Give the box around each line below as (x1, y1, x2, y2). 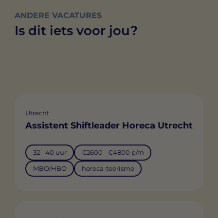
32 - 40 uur (33, 148, 67, 157)
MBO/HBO (33, 164, 67, 173)
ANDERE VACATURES (15, 10, 102, 20)
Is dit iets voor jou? (15, 22, 138, 38)
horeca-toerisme (81, 164, 134, 173)
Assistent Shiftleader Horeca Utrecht (25, 120, 193, 131)
